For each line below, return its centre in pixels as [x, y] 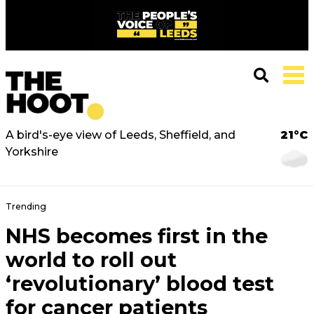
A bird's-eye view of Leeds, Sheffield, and [121, 135]
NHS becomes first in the [137, 236]
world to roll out [91, 260]
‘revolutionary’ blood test [140, 284]
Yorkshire [32, 152]
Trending [26, 206]
